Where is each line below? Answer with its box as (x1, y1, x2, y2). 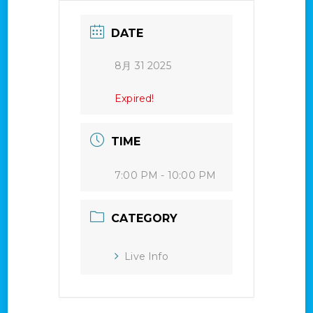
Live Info (124, 250, 168, 263)
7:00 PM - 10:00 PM (115, 169, 217, 182)
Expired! (115, 92, 154, 105)
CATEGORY (111, 212, 178, 226)
